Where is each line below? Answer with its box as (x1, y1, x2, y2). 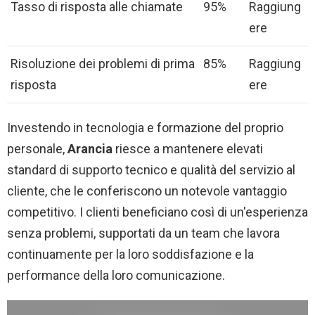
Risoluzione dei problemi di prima (11, 56, 195, 72)
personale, (7, 141, 67, 157)
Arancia (67, 141, 112, 157)
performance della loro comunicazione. (7, 268, 225, 283)
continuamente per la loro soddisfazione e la (7, 247, 254, 262)
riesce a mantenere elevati (112, 141, 263, 157)
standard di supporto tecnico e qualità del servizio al (7, 162, 295, 178)
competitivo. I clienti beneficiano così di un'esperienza (7, 205, 308, 220)
